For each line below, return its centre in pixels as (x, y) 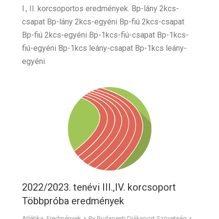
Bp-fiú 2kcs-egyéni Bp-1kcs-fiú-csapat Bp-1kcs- (105, 35)
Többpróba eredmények (73, 201)
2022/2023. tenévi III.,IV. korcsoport (99, 187)
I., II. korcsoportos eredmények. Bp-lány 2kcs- (100, 8)
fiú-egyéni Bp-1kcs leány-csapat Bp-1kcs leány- (104, 48)
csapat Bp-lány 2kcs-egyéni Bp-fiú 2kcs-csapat (103, 22)
